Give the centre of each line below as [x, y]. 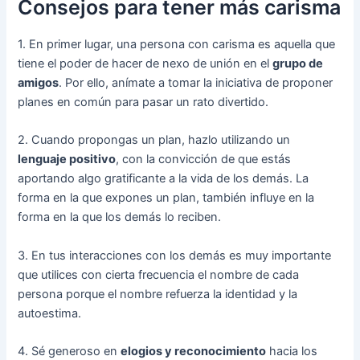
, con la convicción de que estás [204, 160]
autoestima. [50, 313]
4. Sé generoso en [70, 351]
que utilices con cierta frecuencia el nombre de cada [159, 274]
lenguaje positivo [67, 160]
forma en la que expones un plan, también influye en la [166, 198]
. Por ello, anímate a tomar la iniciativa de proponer [196, 82]
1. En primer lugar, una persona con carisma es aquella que [177, 44]
